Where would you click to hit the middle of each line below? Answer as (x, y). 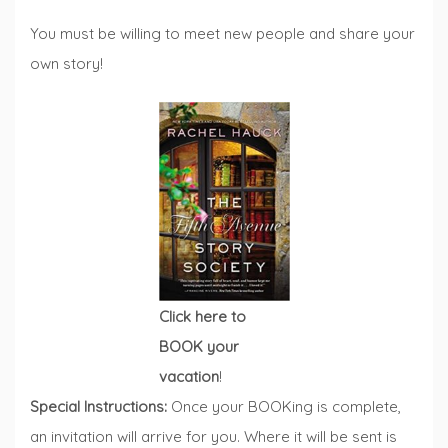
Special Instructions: (98, 406)
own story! (66, 64)
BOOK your (198, 346)
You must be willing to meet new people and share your (222, 34)
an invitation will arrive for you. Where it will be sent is (213, 436)
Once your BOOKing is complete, (284, 406)
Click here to (202, 316)
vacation (188, 376)
